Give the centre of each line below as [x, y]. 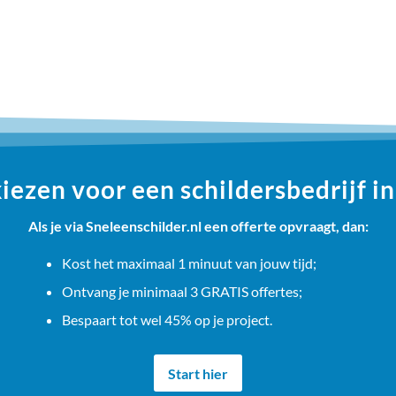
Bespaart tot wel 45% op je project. [167, 320]
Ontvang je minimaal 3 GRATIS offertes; [182, 292]
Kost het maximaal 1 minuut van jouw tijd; [189, 263]
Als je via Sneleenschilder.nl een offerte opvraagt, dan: [198, 225]
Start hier [198, 374]
